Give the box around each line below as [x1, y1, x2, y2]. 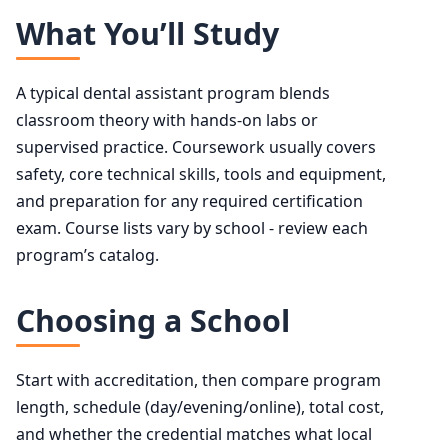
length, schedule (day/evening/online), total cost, [16, 396, 384, 419]
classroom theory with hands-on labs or [16, 108, 318, 131]
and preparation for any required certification [16, 189, 363, 212]
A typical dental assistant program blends [16, 81, 330, 104]
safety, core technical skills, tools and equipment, [16, 162, 386, 185]
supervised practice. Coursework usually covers [16, 135, 376, 158]
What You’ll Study [16, 12, 279, 54]
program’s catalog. [16, 243, 159, 266]
